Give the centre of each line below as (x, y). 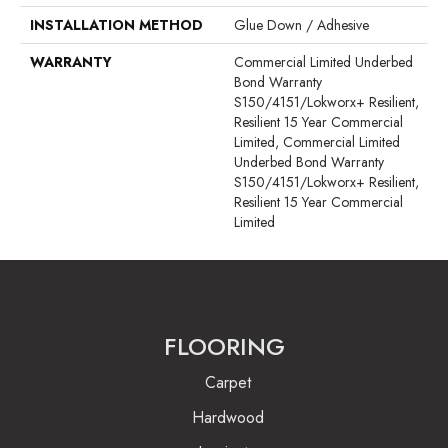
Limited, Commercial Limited (317, 141)
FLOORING (224, 346)
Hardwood (227, 417)
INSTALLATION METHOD (116, 24)
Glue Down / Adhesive (301, 24)
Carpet (227, 382)
